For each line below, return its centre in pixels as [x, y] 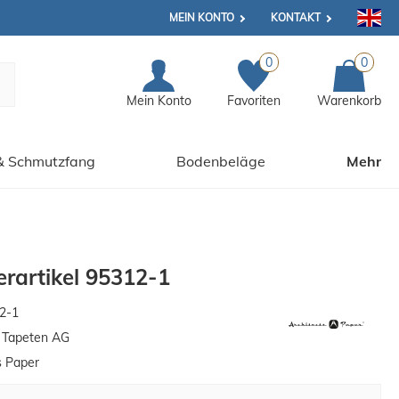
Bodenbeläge [221, 162]
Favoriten [254, 100]
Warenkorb [349, 100]
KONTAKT [296, 17]
